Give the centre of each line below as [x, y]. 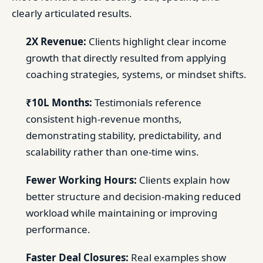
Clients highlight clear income [156, 41]
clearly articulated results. [72, 13]
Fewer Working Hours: [81, 180]
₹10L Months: [59, 102]
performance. [58, 229]
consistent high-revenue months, [104, 119]
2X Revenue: [56, 41]
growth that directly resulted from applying [126, 58]
